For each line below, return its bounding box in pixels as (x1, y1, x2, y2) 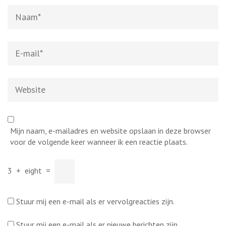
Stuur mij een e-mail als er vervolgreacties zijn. (16, 196, 175, 206)
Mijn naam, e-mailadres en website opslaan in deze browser (10, 125, 211, 136)
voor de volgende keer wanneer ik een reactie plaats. (10, 136, 188, 147)
